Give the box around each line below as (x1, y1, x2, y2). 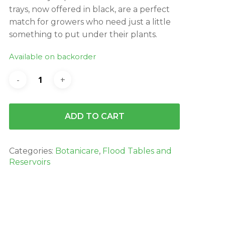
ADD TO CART (64, 111, 125, 121)
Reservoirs (9, 157, 50, 167)
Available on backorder (9, 52, 96, 61)
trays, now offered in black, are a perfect (9, 5, 170, 14)
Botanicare (55, 146, 99, 156)
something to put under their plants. (9, 30, 157, 39)
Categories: (9, 146, 55, 156)
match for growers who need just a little (9, 17, 171, 27)
